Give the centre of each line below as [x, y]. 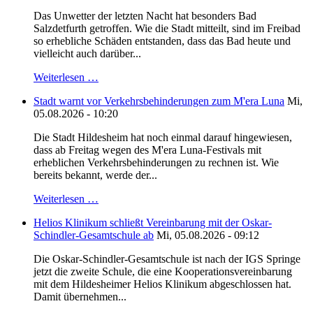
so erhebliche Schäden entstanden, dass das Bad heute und [162, 41]
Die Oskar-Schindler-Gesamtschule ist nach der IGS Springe [167, 259]
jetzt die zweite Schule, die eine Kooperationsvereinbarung [163, 272]
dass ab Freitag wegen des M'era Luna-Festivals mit [147, 150]
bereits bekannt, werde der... [95, 175]
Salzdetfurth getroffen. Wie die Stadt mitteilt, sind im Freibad [167, 29]
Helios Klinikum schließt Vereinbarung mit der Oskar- [153, 223]
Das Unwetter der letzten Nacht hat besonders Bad [145, 16]
